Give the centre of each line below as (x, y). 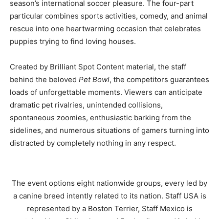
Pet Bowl (94, 80)
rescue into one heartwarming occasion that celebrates (105, 29)
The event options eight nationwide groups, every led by (109, 183)
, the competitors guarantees (159, 80)
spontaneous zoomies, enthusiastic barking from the (100, 118)
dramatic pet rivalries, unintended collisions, (86, 105)
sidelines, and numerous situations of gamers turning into (109, 131)
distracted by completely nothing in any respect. (93, 143)
